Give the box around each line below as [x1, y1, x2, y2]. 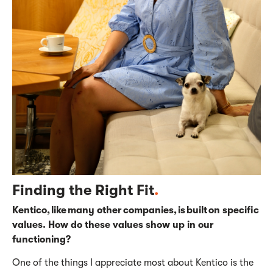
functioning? [12, 233, 71, 245]
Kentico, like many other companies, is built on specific [12, 204, 259, 216]
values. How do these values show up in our [12, 219, 214, 230]
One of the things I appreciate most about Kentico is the [12, 257, 253, 268]
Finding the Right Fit [12, 181, 154, 199]
